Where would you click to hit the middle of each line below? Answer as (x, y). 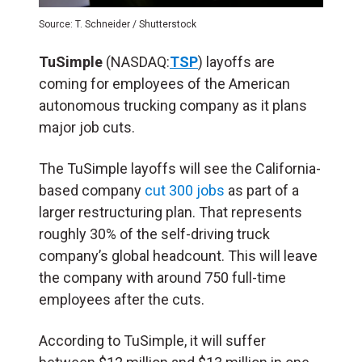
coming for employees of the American (164, 83)
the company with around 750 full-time (162, 277)
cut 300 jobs (185, 190)
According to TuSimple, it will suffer (152, 340)
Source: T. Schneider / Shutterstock (118, 24)
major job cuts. (87, 127)
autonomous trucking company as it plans (173, 105)
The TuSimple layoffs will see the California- (180, 168)
